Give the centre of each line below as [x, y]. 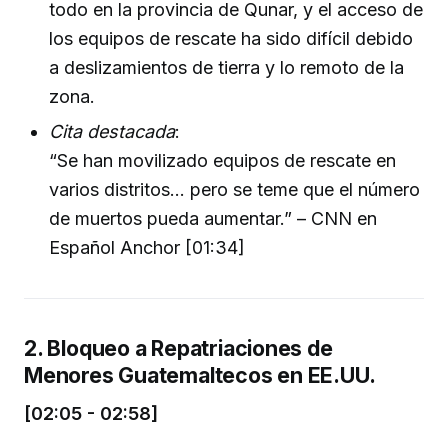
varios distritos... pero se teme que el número [235, 190]
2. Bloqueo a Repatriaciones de [178, 348]
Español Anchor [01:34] [147, 248]
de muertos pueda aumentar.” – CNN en [213, 219]
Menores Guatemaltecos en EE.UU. [200, 375]
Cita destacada [112, 132]
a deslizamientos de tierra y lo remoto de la [227, 67]
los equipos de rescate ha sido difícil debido [231, 38]
